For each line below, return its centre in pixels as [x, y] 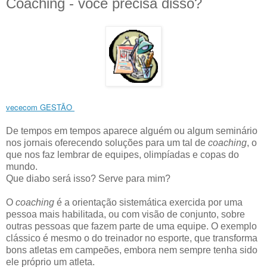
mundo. [23, 166]
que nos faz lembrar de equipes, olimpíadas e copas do [122, 154]
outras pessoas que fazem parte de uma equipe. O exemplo [131, 226]
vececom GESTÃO [40, 107]
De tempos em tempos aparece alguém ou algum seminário [132, 131]
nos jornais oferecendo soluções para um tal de [107, 142]
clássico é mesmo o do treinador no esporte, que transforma [132, 238]
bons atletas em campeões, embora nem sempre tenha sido [132, 250]
